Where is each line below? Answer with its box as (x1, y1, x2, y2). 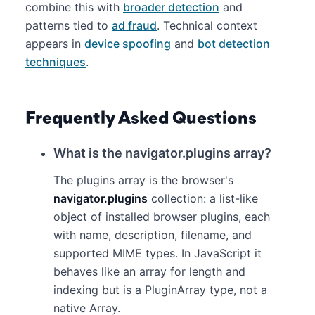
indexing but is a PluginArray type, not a (53, 283, 267, 297)
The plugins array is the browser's (53, 173, 233, 187)
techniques (25, 55, 86, 69)
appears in (25, 37, 84, 51)
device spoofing (84, 37, 171, 51)
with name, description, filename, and (53, 228, 252, 242)
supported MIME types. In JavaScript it (53, 246, 262, 260)
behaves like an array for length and (53, 264, 245, 278)
